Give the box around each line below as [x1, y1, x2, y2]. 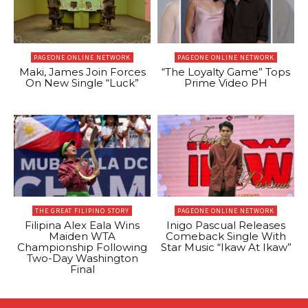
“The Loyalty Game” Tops [162, 65, 290, 78]
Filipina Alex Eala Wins [25, 219, 140, 232]
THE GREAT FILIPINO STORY [35, 206, 129, 216]
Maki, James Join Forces [19, 65, 146, 78]
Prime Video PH [184, 76, 267, 89]
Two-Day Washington [26, 252, 138, 265]
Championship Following [17, 241, 147, 254]
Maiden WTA [49, 230, 115, 243]
